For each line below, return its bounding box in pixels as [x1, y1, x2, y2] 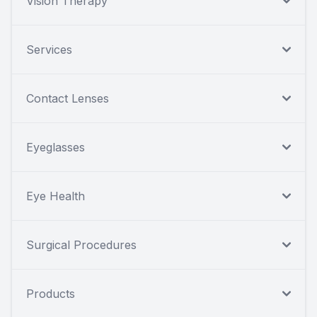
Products [26, 286, 75, 301]
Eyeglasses [26, 139, 85, 154]
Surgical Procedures [26, 237, 137, 252]
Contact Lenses [26, 91, 109, 105]
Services [26, 42, 72, 57]
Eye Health [26, 188, 85, 203]
